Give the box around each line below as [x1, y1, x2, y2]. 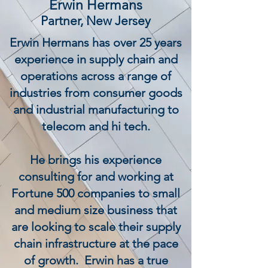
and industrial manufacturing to [13, 102, 179, 117]
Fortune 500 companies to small [11, 186, 180, 200]
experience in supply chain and [14, 52, 178, 66]
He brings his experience [30, 153, 162, 167]
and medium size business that [14, 203, 177, 217]
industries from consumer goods [9, 86, 182, 100]
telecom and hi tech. [41, 119, 150, 133]
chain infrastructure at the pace [13, 236, 178, 251]
